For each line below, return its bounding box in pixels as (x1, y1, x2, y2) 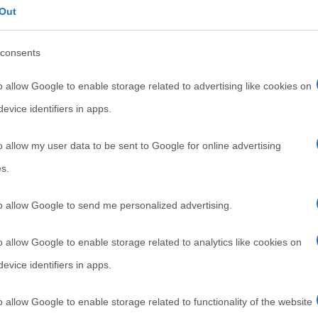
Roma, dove (56, 32, 112, 45)
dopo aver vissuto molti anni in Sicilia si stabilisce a (56, 12, 292, 26)
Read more (63, 65, 111, 76)
